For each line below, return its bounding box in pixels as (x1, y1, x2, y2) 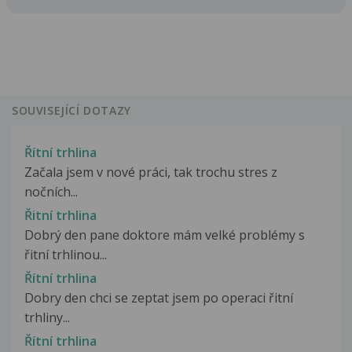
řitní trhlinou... (24, 245, 107, 263)
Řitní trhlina (24, 206, 97, 224)
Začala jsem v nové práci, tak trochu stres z (24, 163, 277, 181)
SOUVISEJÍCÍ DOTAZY (12, 103, 131, 119)
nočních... (24, 182, 78, 200)
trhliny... (24, 308, 70, 326)
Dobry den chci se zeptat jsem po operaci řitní (24, 288, 293, 306)
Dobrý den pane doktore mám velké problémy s (24, 225, 305, 244)
